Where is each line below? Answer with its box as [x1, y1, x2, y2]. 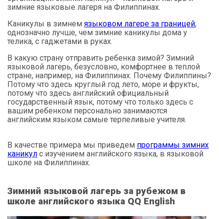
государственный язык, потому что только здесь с [7, 97, 193, 107]
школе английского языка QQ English [7, 196, 175, 207]
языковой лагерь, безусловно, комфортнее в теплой [7, 62, 200, 71]
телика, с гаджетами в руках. [7, 36, 112, 46]
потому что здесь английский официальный [7, 88, 169, 98]
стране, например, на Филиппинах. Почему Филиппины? [7, 70, 211, 80]
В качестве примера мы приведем [7, 140, 137, 150]
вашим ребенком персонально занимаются [7, 106, 167, 115]
